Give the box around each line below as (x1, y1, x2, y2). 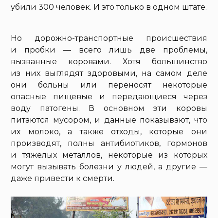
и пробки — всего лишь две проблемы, (11, 45, 207, 55)
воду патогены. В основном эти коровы (11, 104, 207, 113)
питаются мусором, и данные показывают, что (11, 115, 207, 125)
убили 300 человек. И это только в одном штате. (11, 2, 207, 12)
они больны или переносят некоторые (11, 80, 207, 90)
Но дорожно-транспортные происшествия (11, 34, 207, 43)
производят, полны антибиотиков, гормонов (11, 139, 207, 148)
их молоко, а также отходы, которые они (11, 127, 207, 137)
